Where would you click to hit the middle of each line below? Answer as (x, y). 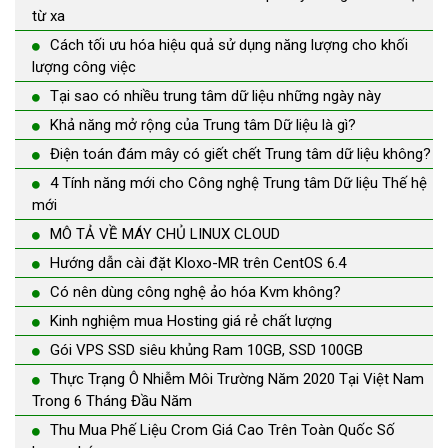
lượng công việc (84, 67)
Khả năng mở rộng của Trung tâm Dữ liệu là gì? (203, 125)
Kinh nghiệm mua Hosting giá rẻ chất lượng (191, 321)
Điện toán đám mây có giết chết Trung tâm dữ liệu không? (240, 154)
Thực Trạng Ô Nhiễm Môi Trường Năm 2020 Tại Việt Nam (237, 379)
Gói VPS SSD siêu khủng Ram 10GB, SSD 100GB (206, 350)
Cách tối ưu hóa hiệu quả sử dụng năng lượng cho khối (229, 45)
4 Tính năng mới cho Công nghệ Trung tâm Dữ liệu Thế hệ (238, 183)
